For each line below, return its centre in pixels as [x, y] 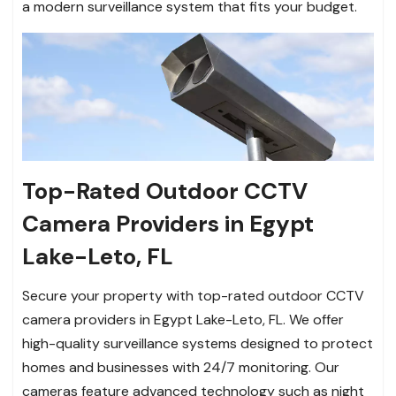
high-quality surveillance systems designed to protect [198, 343]
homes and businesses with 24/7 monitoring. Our [181, 367]
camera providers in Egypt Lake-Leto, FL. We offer [183, 319]
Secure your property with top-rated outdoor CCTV [193, 295]
